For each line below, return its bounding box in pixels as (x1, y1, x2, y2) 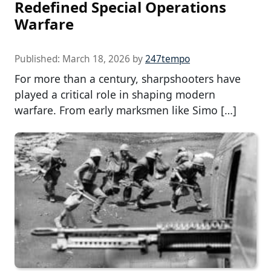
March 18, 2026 (62, 52, 130, 65)
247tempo (145, 52, 190, 65)
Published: (15, 52, 62, 65)
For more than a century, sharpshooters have (15, 71, 241, 86)
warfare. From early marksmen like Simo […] (15, 102, 237, 117)
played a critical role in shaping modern (15, 87, 215, 102)
